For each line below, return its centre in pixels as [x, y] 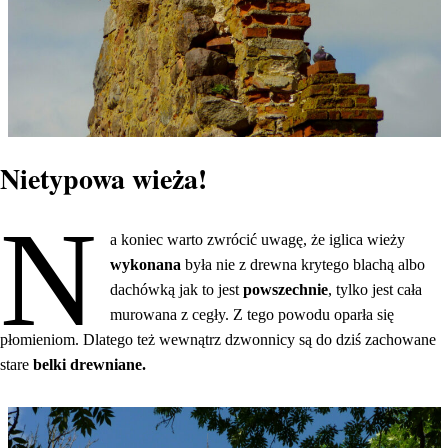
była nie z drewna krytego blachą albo [305, 264]
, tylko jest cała [375, 289]
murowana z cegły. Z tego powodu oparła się [252, 314]
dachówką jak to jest [177, 289]
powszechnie [286, 289]
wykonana [148, 264]
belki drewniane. [89, 364]
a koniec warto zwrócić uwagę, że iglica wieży [258, 239]
